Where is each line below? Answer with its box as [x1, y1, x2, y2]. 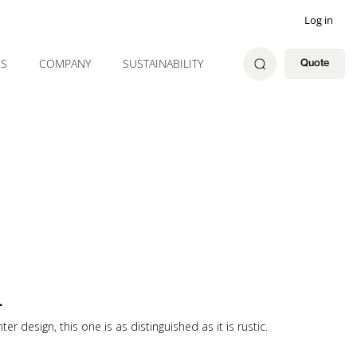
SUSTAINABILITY [123, 56, 203, 71]
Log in [304, 13, 333, 27]
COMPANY [39, 56, 91, 71]
